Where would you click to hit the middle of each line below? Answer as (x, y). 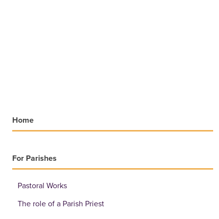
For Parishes (34, 158)
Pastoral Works (42, 186)
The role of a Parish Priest (61, 204)
